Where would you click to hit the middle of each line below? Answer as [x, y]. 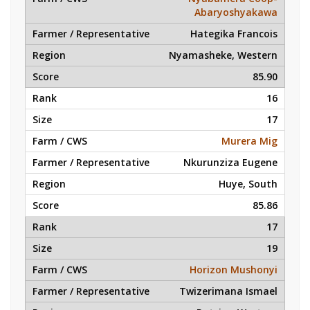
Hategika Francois [234, 34]
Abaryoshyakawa [236, 12]
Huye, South [248, 184]
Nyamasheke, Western [223, 55]
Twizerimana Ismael [228, 291]
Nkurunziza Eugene [230, 162]
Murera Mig [249, 141]
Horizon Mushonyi [234, 270]
